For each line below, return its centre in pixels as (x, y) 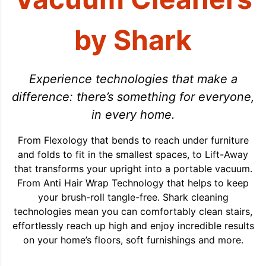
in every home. (133, 115)
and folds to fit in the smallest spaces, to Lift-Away (133, 155)
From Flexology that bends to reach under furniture (133, 140)
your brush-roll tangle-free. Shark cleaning (133, 197)
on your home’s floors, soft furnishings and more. (133, 240)
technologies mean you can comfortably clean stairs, (133, 212)
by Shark (133, 40)
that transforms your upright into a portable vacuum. (133, 169)
